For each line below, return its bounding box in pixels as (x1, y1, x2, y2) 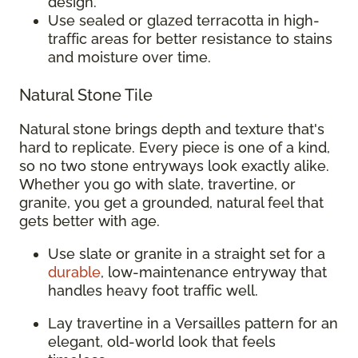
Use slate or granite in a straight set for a (48, 245, 325, 262)
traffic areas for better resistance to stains (48, 30, 332, 47)
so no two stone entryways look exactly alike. (19, 157, 329, 174)
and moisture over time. (48, 48, 215, 66)
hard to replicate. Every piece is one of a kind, (19, 138, 330, 156)
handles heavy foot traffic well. (48, 281, 262, 299)
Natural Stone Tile (19, 85, 157, 105)
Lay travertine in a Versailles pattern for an (48, 314, 338, 332)
